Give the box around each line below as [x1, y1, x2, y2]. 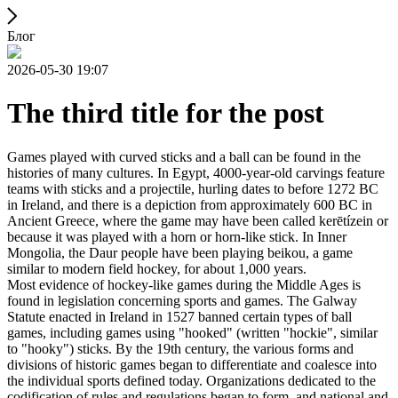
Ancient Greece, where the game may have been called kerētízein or [7, 212, 388, 228]
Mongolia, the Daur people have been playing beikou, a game [7, 244, 353, 260]
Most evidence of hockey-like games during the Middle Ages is [7, 276, 361, 292]
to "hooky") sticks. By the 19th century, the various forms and [7, 340, 354, 356]
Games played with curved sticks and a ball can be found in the [7, 148, 361, 164]
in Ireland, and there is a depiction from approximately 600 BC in [7, 196, 372, 212]
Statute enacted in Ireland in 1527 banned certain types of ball [7, 308, 352, 324]
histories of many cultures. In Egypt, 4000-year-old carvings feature [7, 164, 385, 180]
